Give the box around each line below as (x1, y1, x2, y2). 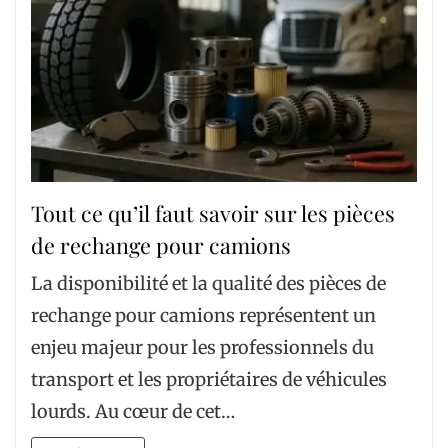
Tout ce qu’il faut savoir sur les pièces (31, 198, 395, 227)
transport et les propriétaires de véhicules (31, 368, 387, 391)
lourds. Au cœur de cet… (31, 400, 235, 423)
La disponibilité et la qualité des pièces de (31, 272, 386, 295)
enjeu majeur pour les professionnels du (31, 336, 374, 359)
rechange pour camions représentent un (31, 304, 376, 327)
